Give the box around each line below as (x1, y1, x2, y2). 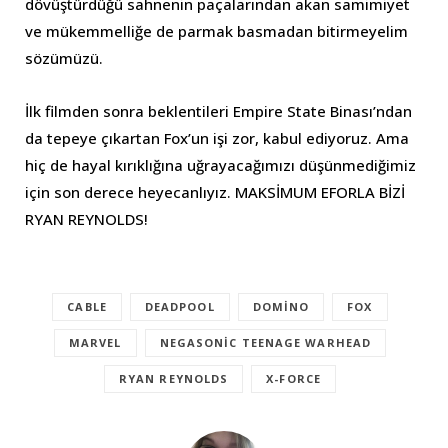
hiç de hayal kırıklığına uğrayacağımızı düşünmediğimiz (25, 154, 416, 175)
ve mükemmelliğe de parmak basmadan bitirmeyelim (25, 20, 408, 41)
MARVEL (68, 334, 122, 350)
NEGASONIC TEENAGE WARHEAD (159, 334, 372, 350)
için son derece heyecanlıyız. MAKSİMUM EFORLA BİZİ (25, 181, 405, 202)
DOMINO (252, 298, 310, 314)
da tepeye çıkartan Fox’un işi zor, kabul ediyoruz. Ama (25, 127, 409, 148)
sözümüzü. (25, 47, 103, 68)
